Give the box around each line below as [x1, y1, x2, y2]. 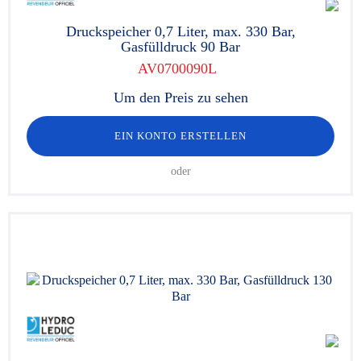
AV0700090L [137, 60, 216, 77]
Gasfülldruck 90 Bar [121, 39, 240, 55]
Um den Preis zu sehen [113, 89, 248, 106]
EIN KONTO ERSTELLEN [114, 130, 247, 142]
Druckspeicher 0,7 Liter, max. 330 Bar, [65, 23, 296, 39]
